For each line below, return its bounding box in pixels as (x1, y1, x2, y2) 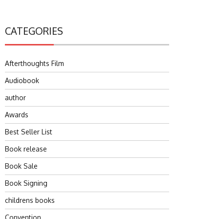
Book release (5, 145, 47, 153)
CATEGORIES (5, 24, 63, 37)
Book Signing (5, 179, 47, 187)
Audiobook (5, 76, 39, 85)
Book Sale (5, 162, 38, 170)
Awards (5, 110, 28, 119)
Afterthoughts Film (5, 59, 64, 67)
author (5, 93, 26, 102)
